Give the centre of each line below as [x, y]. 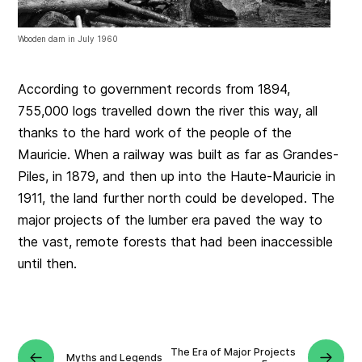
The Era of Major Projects [233, 351]
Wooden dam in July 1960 [68, 38]
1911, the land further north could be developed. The [177, 198]
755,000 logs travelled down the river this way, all [168, 110]
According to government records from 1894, [154, 88]
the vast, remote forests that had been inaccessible [176, 241]
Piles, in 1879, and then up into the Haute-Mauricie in [177, 176]
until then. [48, 263]
